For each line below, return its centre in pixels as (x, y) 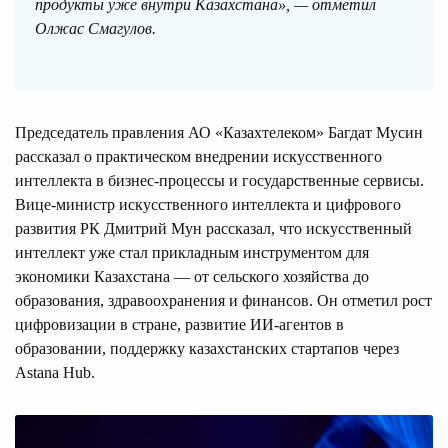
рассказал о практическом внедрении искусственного (198, 157)
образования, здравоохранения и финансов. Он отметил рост (223, 301)
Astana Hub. (55, 373)
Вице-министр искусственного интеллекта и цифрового (208, 205)
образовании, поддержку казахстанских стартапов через (207, 349)
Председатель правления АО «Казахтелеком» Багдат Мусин (219, 133)
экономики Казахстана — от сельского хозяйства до (192, 277)
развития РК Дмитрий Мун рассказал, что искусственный (213, 229)
